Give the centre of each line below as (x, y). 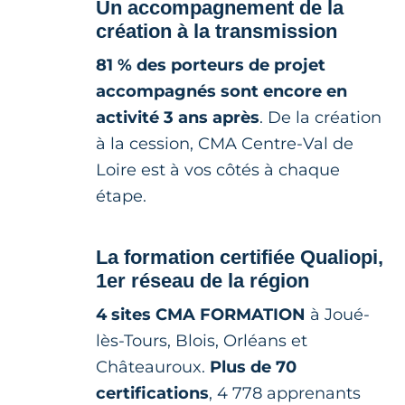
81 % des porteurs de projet (211, 65)
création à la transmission (217, 31)
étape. (121, 196)
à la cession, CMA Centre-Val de (225, 144)
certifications (152, 393)
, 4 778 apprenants (285, 393)
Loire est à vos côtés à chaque (218, 170)
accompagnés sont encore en (221, 91)
